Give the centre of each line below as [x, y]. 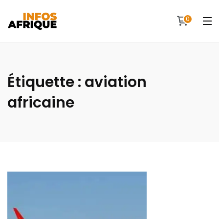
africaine [41, 103]
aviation [116, 82]
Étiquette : [46, 82]
